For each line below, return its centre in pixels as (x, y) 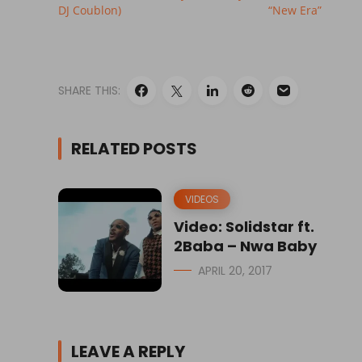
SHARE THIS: (89, 91)
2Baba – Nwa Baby (245, 246)
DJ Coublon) (90, 11)
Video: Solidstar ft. (244, 227)
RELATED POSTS (134, 149)
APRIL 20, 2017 (235, 271)
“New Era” (295, 11)
